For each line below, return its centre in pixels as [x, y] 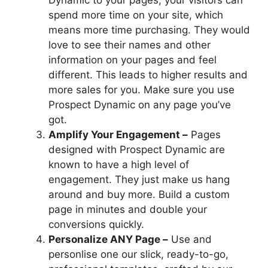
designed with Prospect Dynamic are [137, 150]
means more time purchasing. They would [149, 30]
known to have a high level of [119, 165]
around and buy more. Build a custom [139, 195]
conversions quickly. [96, 225]
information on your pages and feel [133, 60]
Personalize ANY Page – [108, 240]
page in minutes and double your [128, 210]
